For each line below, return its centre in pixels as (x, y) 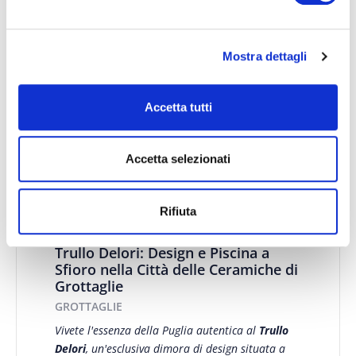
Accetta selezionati (178, 159)
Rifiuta (178, 211)
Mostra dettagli (265, 56)
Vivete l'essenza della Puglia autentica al (157, 330)
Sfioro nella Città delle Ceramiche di (176, 269)
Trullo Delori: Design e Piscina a (162, 252)
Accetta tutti (178, 106)
